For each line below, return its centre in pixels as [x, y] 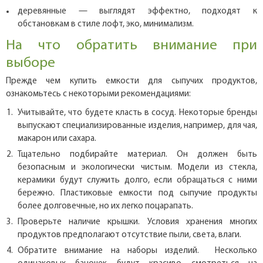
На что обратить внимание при [131, 46]
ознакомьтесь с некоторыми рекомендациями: [98, 95]
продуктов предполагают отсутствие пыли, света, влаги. [129, 235]
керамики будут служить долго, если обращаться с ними [137, 181]
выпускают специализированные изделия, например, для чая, [137, 126]
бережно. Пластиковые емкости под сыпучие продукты [137, 194]
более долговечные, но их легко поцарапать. [105, 207]
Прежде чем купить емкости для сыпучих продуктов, [131, 82]
